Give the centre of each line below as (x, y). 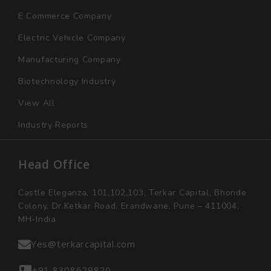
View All (37, 103)
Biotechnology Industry (67, 81)
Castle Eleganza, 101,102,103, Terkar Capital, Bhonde (132, 192)
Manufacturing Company (70, 59)
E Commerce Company (65, 16)
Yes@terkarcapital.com (83, 243)
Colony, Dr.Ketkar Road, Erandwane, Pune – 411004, (129, 206)
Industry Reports (54, 125)
